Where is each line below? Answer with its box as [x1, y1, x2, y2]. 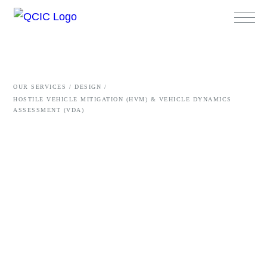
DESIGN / [74, 83, 107, 90]
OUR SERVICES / [13, 83, 72, 90]
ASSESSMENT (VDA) [13, 107, 84, 113]
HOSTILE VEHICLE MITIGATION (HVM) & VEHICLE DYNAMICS [13, 96, 232, 103]
